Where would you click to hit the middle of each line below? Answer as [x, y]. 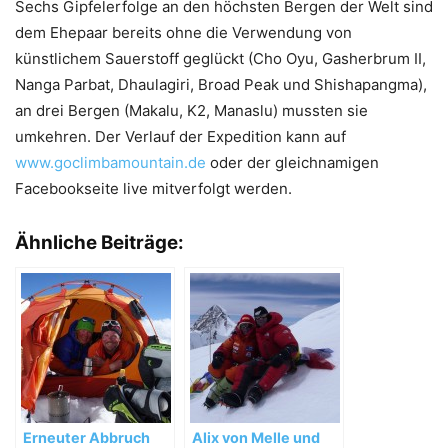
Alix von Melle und [256, 437]
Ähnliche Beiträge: [99, 242]
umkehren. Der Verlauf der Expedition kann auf [180, 136]
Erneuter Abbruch [86, 437]
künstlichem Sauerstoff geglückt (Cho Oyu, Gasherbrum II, [220, 58]
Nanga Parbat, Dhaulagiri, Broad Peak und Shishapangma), [221, 84]
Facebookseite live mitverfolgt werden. [153, 188]
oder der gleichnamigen [292, 162]
